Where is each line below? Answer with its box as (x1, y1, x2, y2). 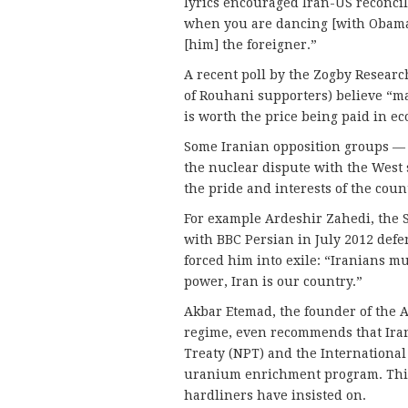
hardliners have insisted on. (184, 388, 366, 403)
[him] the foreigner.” (184, 37, 317, 53)
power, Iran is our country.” (184, 274, 362, 290)
